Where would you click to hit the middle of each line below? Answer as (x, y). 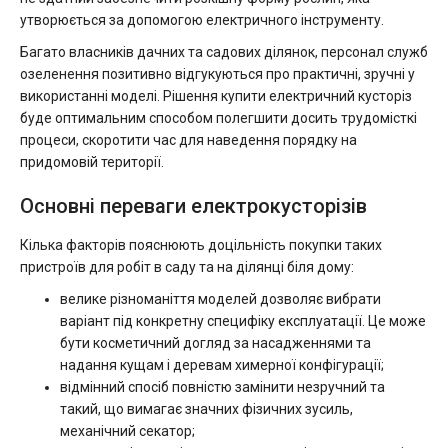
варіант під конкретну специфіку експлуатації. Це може (243, 321)
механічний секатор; (127, 431)
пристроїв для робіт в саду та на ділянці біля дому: (187, 267)
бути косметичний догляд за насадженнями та (215, 343)
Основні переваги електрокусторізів (193, 206)
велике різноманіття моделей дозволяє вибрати (220, 299)
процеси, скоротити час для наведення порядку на (188, 140)
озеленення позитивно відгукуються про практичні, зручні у (217, 74)
